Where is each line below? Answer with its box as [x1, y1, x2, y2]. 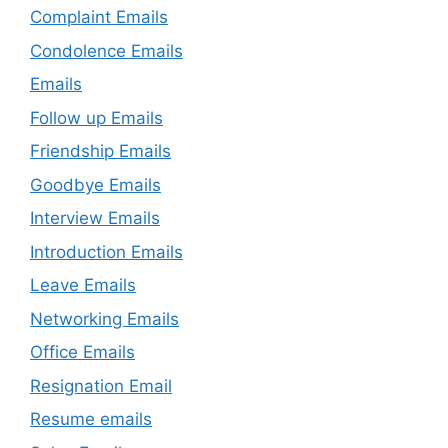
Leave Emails [30, 275, 136, 296]
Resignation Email [30, 375, 172, 396]
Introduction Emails [30, 241, 183, 262]
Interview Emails [30, 208, 160, 229]
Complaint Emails [30, 7, 168, 28]
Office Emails [30, 342, 135, 363]
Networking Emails [30, 308, 179, 329]
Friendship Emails [30, 141, 171, 162]
